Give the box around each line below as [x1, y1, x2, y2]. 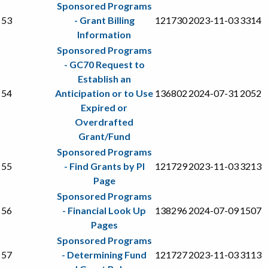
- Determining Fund [62, 248, 147, 260]
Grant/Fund [78, 130, 130, 142]
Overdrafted [75, 115, 133, 127]
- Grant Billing [74, 14, 135, 26]
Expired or [81, 101, 127, 113]
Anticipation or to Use [55, 87, 153, 99]
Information [77, 28, 131, 40]
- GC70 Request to [63, 58, 145, 70]
